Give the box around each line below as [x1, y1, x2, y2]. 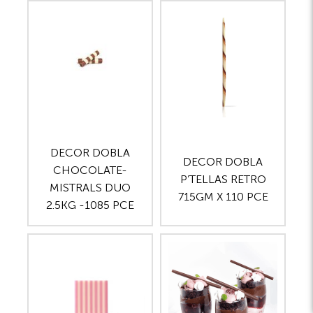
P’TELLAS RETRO [180, 172, 266, 186]
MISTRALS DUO [50, 181, 131, 195]
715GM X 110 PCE [177, 189, 268, 203]
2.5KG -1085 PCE [46, 198, 134, 212]
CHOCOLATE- [53, 163, 127, 177]
